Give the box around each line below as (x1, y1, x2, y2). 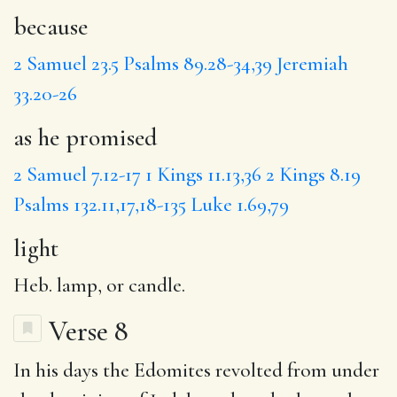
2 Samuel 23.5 (13, 51, 119, 76)
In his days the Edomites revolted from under (13, 357, 379, 383)
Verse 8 (49, 313, 128, 348)
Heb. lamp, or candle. (13, 272, 185, 298)
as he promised (13, 121, 158, 152)
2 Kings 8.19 (266, 161, 361, 187)
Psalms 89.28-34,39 (123, 51, 272, 76)
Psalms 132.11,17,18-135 (13, 191, 186, 217)
